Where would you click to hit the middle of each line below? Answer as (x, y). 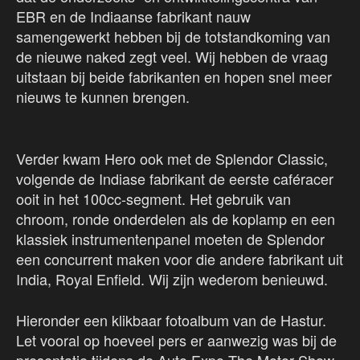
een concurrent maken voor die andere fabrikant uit (180, 258)
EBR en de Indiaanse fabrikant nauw (133, 16)
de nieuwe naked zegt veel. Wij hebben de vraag (172, 56)
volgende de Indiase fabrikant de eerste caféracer (175, 178)
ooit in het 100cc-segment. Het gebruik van (153, 198)
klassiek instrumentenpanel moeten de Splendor (170, 238)
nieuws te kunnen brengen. (105, 96)
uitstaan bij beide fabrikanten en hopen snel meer (174, 76)
